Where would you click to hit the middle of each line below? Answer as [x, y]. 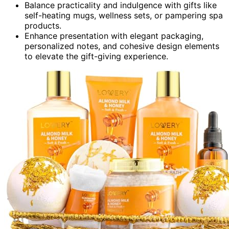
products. [43, 25]
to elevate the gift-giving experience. [96, 56]
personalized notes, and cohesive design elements [122, 46]
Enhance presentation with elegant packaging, [114, 36]
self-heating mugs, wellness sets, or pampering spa [124, 15]
